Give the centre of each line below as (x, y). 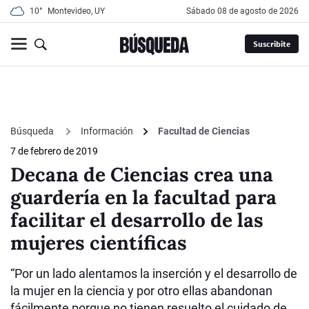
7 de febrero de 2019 (54, 151)
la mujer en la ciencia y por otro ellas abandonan (141, 291)
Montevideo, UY (76, 11)
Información (107, 131)
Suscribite (271, 44)
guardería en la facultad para (143, 198)
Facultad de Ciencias (204, 131)
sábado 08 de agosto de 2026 (245, 11)
